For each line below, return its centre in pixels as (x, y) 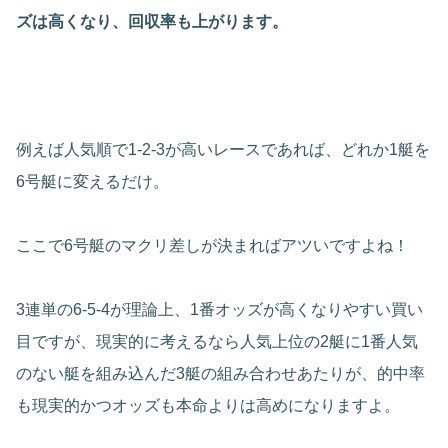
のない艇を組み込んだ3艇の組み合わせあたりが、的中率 (220, 374)
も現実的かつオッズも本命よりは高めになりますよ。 (208, 406)
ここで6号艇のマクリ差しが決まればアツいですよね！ (212, 246)
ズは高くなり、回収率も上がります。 (152, 22)
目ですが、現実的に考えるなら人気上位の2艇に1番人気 (217, 342)
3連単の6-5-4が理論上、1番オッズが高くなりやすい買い (219, 310)
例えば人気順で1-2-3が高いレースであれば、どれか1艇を (223, 150)
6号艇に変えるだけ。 (92, 182)
